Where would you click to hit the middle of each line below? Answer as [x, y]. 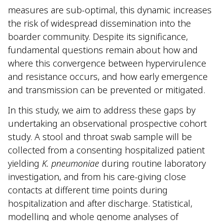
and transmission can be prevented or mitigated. [108, 90]
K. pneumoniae [71, 164]
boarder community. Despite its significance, [98, 36]
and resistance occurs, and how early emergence [108, 76]
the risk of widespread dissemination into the [99, 23]
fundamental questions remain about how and [103, 50]
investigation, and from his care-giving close [97, 177]
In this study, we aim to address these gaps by [102, 110]
